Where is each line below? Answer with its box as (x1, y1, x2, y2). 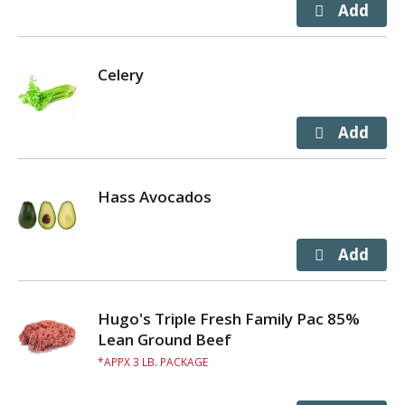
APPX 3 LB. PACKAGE (104, 354, 208, 369)
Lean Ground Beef (98, 329, 231, 350)
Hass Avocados (98, 186, 212, 207)
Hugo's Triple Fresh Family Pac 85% (98, 308, 360, 329)
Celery (98, 64, 144, 85)
